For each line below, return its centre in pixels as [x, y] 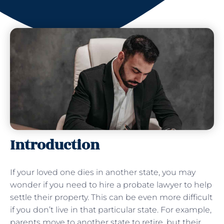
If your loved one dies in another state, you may [103, 172]
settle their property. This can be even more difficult [111, 197]
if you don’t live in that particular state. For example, [111, 209]
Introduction [55, 145]
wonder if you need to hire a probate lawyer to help [111, 184]
